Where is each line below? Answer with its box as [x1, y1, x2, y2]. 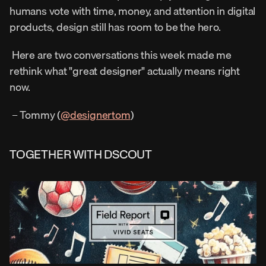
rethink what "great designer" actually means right [9, 62, 240, 80]
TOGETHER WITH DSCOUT [9, 147, 152, 161]
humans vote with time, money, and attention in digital [9, 2, 256, 20]
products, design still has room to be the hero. [9, 18, 223, 36]
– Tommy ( [11, 106, 61, 123]
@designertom [61, 106, 131, 123]
